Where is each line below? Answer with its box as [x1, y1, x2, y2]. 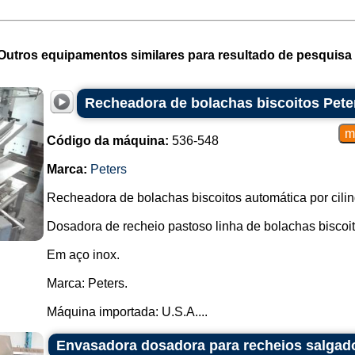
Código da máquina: [46, 134, 169, 147]
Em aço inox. [46, 248, 120, 261]
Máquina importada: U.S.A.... [46, 305, 208, 319]
